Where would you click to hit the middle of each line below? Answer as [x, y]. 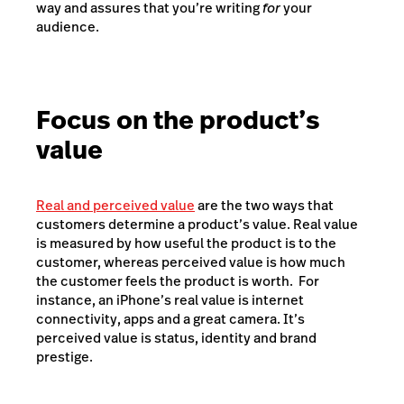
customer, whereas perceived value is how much [191, 262]
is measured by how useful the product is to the [186, 243]
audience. [68, 26]
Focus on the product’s [178, 120]
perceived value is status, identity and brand [176, 337]
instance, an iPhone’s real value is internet [170, 299]
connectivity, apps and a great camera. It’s [170, 318]
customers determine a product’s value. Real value [197, 224]
